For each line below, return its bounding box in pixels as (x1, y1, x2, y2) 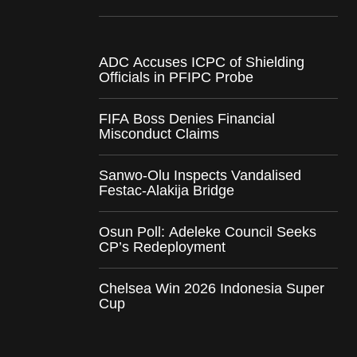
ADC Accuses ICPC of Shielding (99, 53, 304, 70)
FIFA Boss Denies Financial (99, 110, 275, 127)
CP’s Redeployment (99, 238, 229, 255)
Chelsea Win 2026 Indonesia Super (99, 280, 324, 296)
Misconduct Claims (99, 125, 219, 142)
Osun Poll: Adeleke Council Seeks (99, 223, 316, 240)
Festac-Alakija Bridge (99, 182, 234, 198)
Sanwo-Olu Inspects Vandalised (99, 167, 301, 183)
